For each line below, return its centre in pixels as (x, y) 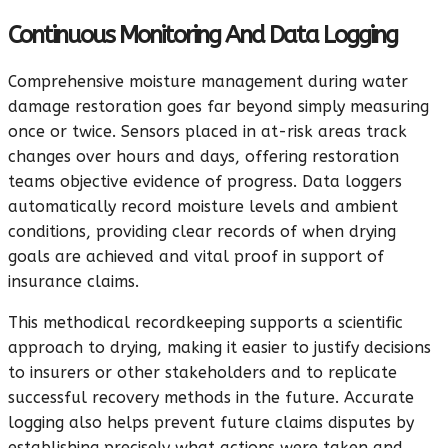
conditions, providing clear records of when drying (202, 231)
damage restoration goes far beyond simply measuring (218, 106)
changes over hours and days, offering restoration (203, 156)
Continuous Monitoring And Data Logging (202, 34)
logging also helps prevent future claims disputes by (211, 422)
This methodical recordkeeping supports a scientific (205, 322)
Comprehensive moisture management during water (208, 81)
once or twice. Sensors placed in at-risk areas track (207, 131)
